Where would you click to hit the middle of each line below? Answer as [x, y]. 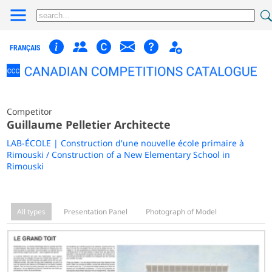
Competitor [30, 111]
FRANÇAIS [25, 48]
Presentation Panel [96, 211]
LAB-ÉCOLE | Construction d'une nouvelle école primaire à [126, 143]
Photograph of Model [182, 211]
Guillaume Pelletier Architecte [89, 124]
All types [32, 211]
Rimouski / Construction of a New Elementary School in [119, 154]
